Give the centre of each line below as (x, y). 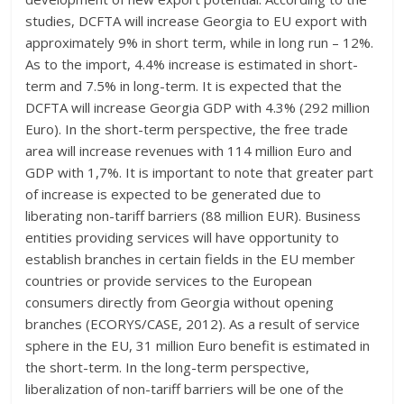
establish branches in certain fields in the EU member (191, 258)
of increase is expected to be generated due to (174, 193)
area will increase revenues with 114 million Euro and (189, 150)
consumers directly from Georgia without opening (180, 302)
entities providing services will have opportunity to (183, 237)
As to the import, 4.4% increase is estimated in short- (192, 64)
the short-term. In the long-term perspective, (168, 367)
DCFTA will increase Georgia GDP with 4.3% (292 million (198, 107)
